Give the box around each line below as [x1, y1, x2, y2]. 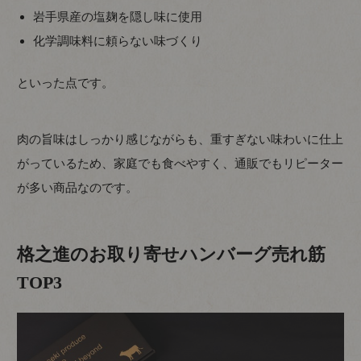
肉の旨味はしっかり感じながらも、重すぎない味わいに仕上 [17, 132, 344, 147]
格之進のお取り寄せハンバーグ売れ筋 [17, 244, 326, 265]
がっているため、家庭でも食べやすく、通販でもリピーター [17, 156, 344, 171]
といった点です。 [17, 76, 114, 90]
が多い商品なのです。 [17, 180, 139, 195]
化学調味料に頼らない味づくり [33, 33, 203, 48]
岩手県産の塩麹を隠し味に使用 [33, 9, 203, 23]
